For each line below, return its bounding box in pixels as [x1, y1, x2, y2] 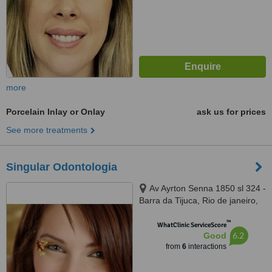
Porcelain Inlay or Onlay [6, 107, 105, 117]
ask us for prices [197, 107, 266, 117]
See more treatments [6, 125, 87, 135]
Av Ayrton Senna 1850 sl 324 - [149, 183, 266, 193]
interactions [186, 242, 226, 251]
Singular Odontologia [6, 161, 117, 173]
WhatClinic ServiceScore [157, 221, 226, 229]
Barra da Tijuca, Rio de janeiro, [139, 195, 258, 205]
